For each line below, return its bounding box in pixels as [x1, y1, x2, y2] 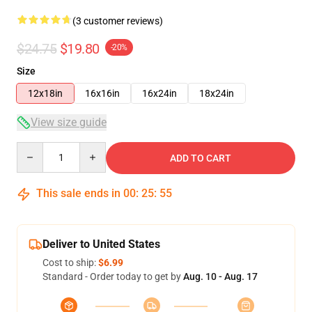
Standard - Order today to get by [42, 271, 183, 282]
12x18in [28, 88, 63, 99]
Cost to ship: [42, 257, 98, 268]
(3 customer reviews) [72, 15, 163, 26]
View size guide [31, 116, 107, 129]
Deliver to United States [42, 237, 160, 251]
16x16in [85, 88, 120, 99]
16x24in [142, 88, 177, 99]
